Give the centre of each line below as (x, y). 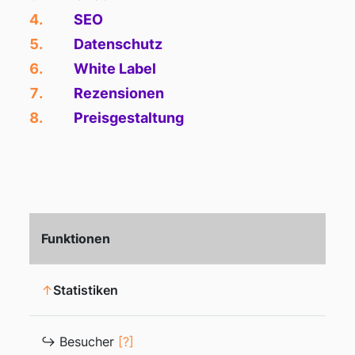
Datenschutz (118, 44)
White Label (115, 69)
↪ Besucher (80, 342)
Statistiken (86, 290)
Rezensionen (119, 93)
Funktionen (76, 239)
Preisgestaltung (129, 118)
